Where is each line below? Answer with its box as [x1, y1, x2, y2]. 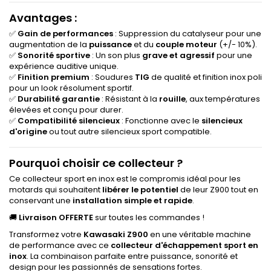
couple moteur [155, 39, 217, 51]
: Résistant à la [100, 93, 159, 105]
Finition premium [18, 71, 90, 83]
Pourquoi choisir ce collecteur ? [9, 155, 183, 171]
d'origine [9, 126, 47, 138]
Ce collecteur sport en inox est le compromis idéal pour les [9, 173, 241, 185]
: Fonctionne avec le [120, 115, 201, 127]
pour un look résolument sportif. [9, 82, 134, 94]
